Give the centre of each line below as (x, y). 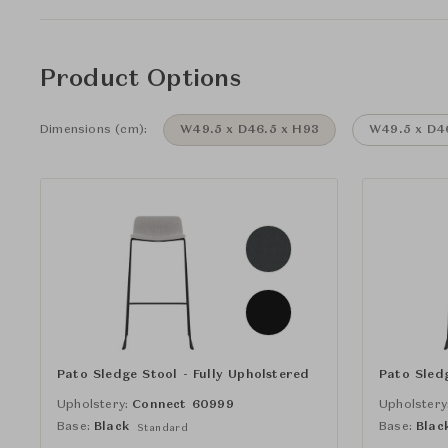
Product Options (141, 80)
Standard (163, 427)
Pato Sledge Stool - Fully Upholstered (183, 374)
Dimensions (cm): (94, 130)
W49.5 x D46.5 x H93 (249, 130)
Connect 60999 (183, 404)
